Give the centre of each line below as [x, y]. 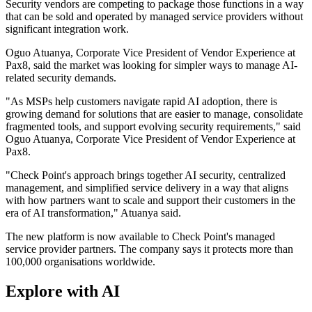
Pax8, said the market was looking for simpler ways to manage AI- [151, 65]
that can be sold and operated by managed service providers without [154, 17]
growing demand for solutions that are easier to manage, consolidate [154, 114]
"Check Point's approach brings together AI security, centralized [146, 175]
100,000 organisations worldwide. [80, 262]
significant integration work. [67, 29]
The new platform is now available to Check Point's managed [140, 237]
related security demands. [61, 78]
